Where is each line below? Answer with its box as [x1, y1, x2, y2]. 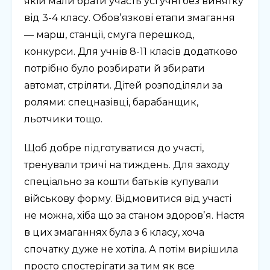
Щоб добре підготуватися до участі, [24, 142, 204, 154]
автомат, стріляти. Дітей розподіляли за [24, 80, 222, 92]
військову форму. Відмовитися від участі [24, 193, 231, 205]
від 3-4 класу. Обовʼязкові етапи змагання [24, 12, 235, 24]
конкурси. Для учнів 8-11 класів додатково [24, 46, 237, 58]
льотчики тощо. [24, 113, 102, 125]
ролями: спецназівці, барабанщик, [24, 96, 198, 108]
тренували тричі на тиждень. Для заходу [24, 159, 230, 171]
